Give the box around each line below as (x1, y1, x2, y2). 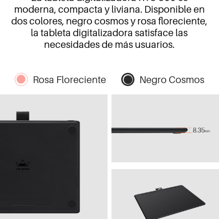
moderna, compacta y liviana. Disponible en (14, 3, 205, 15)
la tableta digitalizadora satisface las (31, 26, 188, 39)
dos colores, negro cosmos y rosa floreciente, (11, 15, 208, 27)
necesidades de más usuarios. (44, 38, 175, 50)
